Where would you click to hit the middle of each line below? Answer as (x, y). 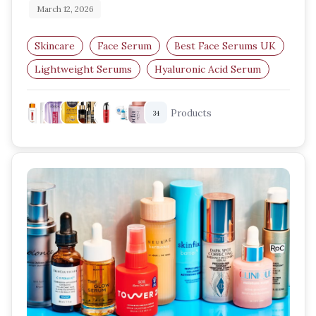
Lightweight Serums (83, 69)
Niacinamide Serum (79, 93)
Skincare (55, 45)
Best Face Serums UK (225, 45)
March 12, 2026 (65, 9)
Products (191, 114)
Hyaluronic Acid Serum (208, 69)
